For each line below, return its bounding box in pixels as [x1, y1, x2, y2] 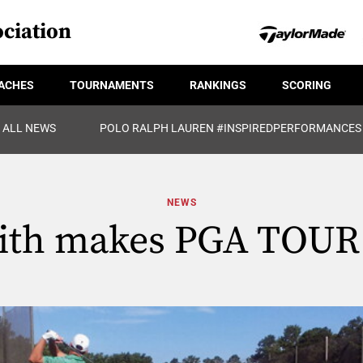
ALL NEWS [2, 122, 56, 135]
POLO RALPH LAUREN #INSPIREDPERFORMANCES [99, 122, 361, 135]
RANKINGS [190, 78, 246, 92]
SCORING [282, 78, 331, 92]
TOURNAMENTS [70, 78, 154, 92]
